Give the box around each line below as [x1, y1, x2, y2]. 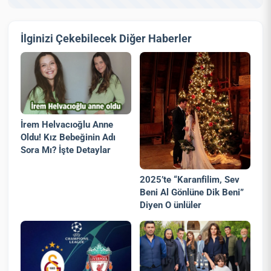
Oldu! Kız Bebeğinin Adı [21, 131, 116, 143]
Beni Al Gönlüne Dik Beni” [140, 187, 244, 198]
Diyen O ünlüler [140, 200, 202, 211]
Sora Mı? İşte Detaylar [21, 144, 111, 155]
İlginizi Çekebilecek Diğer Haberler [21, 31, 192, 45]
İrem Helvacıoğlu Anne [21, 119, 114, 130]
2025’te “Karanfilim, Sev [140, 174, 240, 186]
